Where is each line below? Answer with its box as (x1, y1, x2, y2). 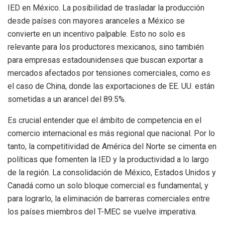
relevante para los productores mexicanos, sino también (8, 42, 204, 52)
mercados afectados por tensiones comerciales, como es (8, 68, 210, 78)
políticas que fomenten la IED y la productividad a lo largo (8, 155, 209, 165)
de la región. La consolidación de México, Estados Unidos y (8, 168, 216, 178)
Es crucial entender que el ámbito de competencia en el (8, 116, 201, 126)
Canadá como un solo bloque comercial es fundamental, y (8, 181, 208, 191)
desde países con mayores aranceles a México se (8, 16, 185, 26)
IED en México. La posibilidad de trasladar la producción (8, 3, 204, 13)
